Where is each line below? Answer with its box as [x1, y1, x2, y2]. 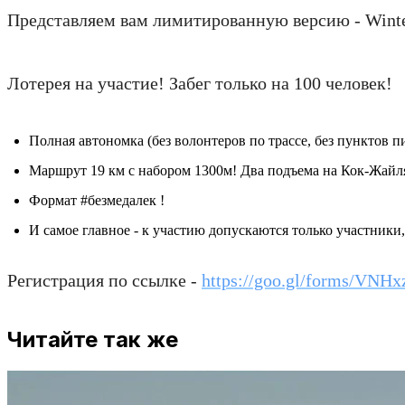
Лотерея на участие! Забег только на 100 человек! [7, 72, 392, 93]
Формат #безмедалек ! [29, 192, 165, 208]
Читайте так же [7, 325, 178, 353]
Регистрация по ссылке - [7, 269, 202, 290]
